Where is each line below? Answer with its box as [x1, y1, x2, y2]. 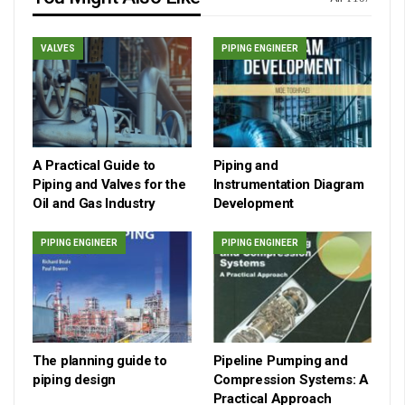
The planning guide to [33, 353, 167, 370]
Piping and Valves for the [33, 176, 186, 193]
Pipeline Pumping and [212, 353, 348, 370]
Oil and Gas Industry [33, 195, 155, 212]
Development [212, 195, 295, 212]
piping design [33, 372, 117, 389]
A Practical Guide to [33, 157, 155, 174]
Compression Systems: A [212, 372, 369, 389]
